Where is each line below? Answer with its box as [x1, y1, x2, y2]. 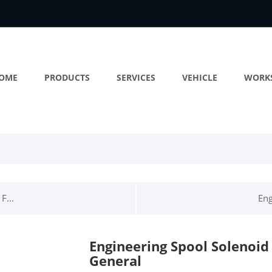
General [89, 251, 141, 270]
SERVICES [117, 72, 155, 83]
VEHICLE [182, 72, 217, 83]
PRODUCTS [44, 72, 90, 83]
